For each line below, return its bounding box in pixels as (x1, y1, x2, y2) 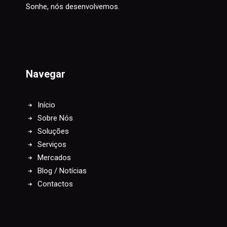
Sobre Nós (37, 113, 73, 123)
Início (37, 100, 55, 109)
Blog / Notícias (37, 166, 87, 175)
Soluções (37, 127, 69, 136)
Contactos (37, 179, 73, 188)
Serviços (37, 140, 66, 149)
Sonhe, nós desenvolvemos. (26, 2, 120, 11)
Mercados (37, 153, 71, 162)
